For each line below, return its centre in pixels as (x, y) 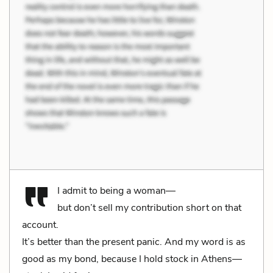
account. (40, 225)
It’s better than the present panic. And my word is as (134, 242)
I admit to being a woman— (116, 190)
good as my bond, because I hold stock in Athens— (132, 259)
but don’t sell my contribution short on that (149, 207)
